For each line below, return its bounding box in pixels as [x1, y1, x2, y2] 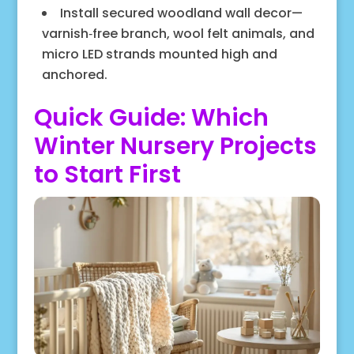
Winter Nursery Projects [33, 130, 317, 164]
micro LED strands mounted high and [41, 45, 277, 64]
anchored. [41, 66, 107, 85]
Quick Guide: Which [33, 101, 269, 135]
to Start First [33, 158, 181, 192]
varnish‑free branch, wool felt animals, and [41, 24, 314, 43]
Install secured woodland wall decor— [59, 4, 303, 23]
